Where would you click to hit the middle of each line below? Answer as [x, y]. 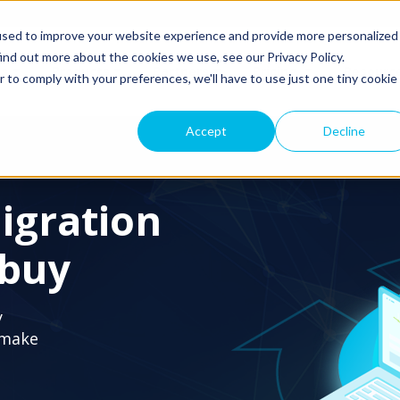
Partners [181, 71]
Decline [344, 131]
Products [80, 71]
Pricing [276, 71]
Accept [206, 131]
